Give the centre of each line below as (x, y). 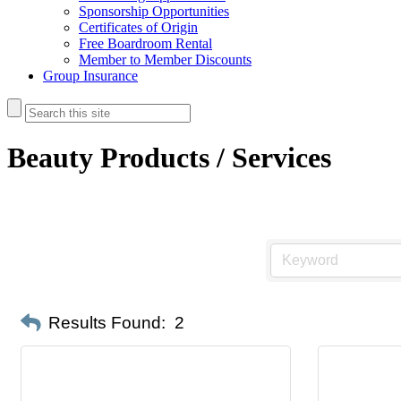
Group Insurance (90, 76)
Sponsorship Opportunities (154, 11)
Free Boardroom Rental (145, 43)
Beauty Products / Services (169, 158)
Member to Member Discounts (165, 60)
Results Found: (107, 323)
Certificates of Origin (138, 27)
